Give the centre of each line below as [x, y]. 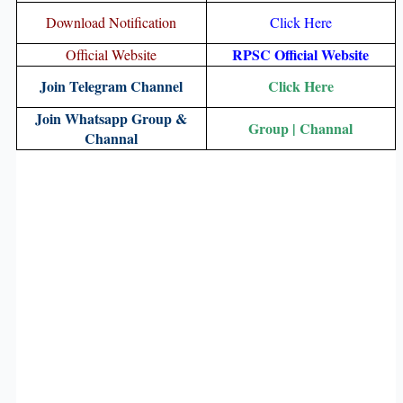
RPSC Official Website [301, 54]
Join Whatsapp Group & [112, 118]
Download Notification [112, 22]
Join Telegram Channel [112, 85]
